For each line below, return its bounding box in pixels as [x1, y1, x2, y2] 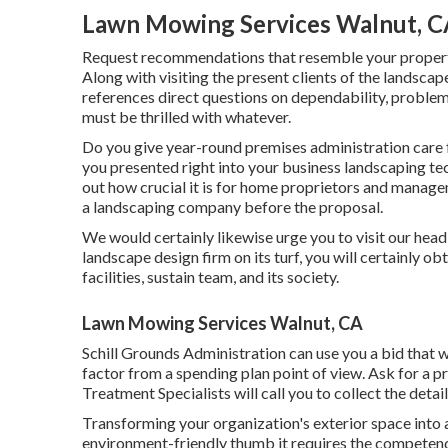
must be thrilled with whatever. [82, 107, 291, 127]
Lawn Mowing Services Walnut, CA [82, 312, 363, 335]
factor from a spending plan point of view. [82, 363, 368, 383]
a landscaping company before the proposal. [82, 197, 383, 217]
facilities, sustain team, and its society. [82, 267, 339, 287]
